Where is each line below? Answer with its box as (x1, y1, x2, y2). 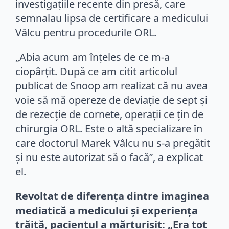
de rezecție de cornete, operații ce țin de (15, 107, 203, 121)
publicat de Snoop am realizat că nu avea (15, 78, 208, 93)
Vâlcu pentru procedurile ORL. (15, 25, 156, 39)
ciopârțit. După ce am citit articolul (15, 64, 177, 78)
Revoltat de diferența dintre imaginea (15, 189, 209, 203)
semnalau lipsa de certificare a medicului (15, 11, 208, 25)
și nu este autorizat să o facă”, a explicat (15, 150, 203, 164)
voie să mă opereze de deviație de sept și (15, 93, 208, 107)
